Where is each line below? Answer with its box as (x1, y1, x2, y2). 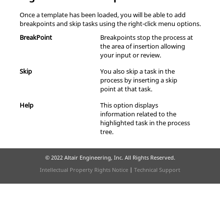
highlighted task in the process (100, 118, 190, 127)
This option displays (100, 100, 158, 110)
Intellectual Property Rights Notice (40, 165, 128, 173)
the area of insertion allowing (100, 41, 185, 51)
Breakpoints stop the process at (100, 32, 193, 42)
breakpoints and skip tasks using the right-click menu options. (20, 19, 201, 28)
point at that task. (100, 84, 152, 93)
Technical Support (134, 165, 180, 173)
